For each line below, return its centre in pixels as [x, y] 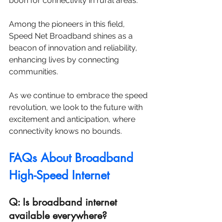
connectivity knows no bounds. [65, 131]
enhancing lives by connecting [65, 60]
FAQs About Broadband [73, 158]
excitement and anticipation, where [73, 119]
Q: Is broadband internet [64, 202]
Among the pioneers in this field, [68, 24]
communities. [34, 72]
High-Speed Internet [59, 175]
